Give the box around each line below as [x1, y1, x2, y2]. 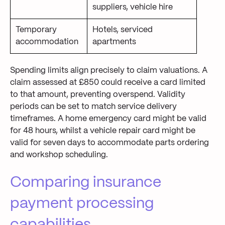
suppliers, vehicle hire [92, 3, 173, 11]
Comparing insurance [10, 175, 161, 190]
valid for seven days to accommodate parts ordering [10, 139, 209, 147]
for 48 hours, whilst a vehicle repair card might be [10, 127, 195, 135]
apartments [92, 38, 136, 46]
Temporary [16, 26, 57, 34]
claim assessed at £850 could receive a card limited [10, 79, 205, 87]
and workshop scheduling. [10, 151, 108, 159]
